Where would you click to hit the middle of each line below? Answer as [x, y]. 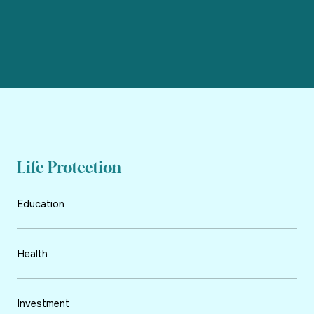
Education [41, 204]
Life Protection [69, 168]
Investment [43, 304]
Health [33, 254]
